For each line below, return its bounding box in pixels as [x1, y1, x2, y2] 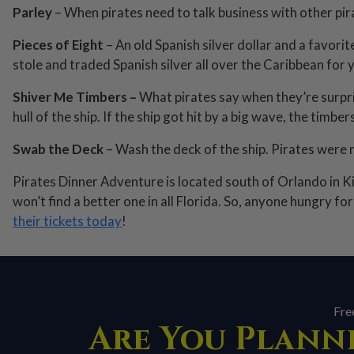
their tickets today [13, 213, 122, 230]
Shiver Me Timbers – [13, 88, 139, 106]
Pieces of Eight [13, 36, 104, 54]
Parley [13, 4, 52, 21]
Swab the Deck [13, 141, 104, 158]
